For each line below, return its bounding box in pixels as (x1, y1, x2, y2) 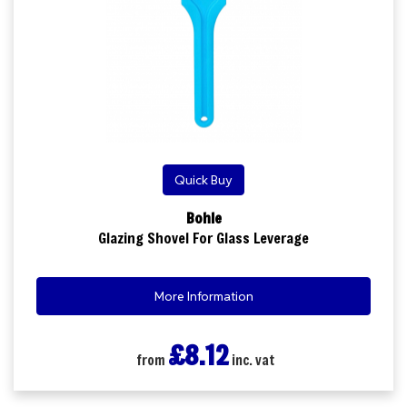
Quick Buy (174, 172, 233, 188)
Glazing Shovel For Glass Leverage (98, 227, 309, 247)
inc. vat (229, 351, 274, 369)
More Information (154, 288, 253, 304)
